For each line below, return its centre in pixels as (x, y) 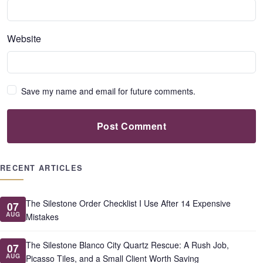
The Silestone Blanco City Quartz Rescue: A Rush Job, (127, 245)
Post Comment (131, 126)
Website (24, 38)
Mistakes (42, 216)
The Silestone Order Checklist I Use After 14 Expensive (128, 203)
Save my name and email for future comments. (108, 91)
